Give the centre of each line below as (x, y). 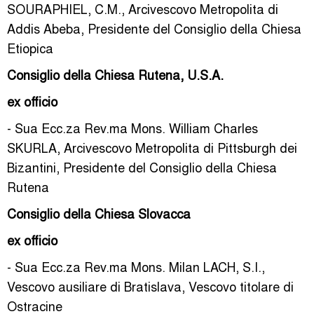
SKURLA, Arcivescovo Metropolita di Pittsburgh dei (152, 147)
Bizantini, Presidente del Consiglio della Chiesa (142, 167)
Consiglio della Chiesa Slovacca (99, 213)
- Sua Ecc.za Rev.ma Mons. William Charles (132, 128)
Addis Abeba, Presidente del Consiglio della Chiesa (154, 28)
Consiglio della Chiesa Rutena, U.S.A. (115, 74)
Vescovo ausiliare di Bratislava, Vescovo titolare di (150, 286)
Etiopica (30, 48)
